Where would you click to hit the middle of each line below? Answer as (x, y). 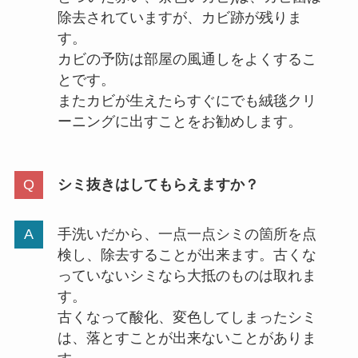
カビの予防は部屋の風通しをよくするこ (187, 59)
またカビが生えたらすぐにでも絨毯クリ (187, 100)
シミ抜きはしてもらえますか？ (158, 185)
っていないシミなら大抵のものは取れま (187, 276)
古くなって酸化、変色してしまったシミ (187, 318)
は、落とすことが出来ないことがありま (187, 338)
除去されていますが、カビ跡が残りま (179, 17)
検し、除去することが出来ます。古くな (187, 255)
